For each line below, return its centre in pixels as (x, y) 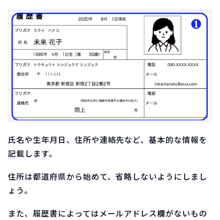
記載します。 (32, 153)
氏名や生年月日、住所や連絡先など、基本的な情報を (108, 139)
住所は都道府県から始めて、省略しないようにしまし (108, 176)
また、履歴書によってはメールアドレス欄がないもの (108, 213)
